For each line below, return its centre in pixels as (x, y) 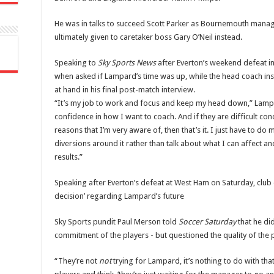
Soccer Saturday (208, 222)
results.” (68, 157)
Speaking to (76, 63)
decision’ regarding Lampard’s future (119, 196)
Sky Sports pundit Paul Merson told (117, 222)
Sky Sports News (127, 63)
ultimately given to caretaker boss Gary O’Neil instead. (148, 37)
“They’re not (77, 261)
